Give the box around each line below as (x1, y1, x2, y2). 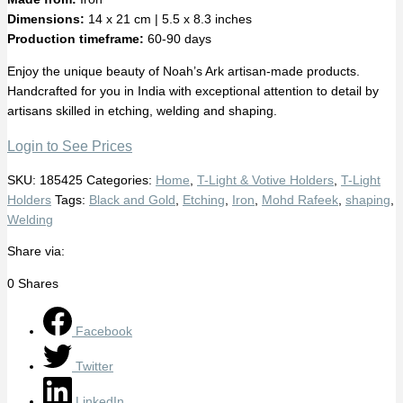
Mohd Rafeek (262, 193, 338, 207)
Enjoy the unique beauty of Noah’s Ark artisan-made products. (7, 64, 360, 78)
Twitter (76, 359, 113, 373)
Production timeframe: (7, 32, 144, 47)
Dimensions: (7, 13, 85, 27)
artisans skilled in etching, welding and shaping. (7, 103, 277, 118)
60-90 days (144, 32, 211, 47)
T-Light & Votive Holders (197, 173, 334, 187)
